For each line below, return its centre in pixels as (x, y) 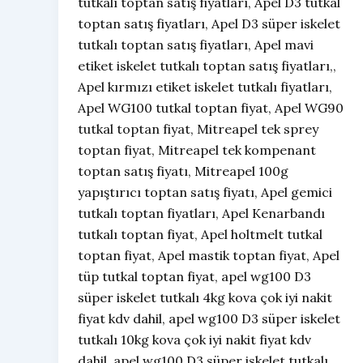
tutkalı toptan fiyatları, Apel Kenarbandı (201, 214)
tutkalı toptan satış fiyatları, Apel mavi (196, 45)
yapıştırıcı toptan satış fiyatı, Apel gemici (205, 192)
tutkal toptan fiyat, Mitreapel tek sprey (198, 129)
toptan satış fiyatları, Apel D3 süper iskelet (209, 24)
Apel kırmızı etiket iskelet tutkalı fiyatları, (205, 87)
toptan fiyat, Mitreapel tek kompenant (197, 150)
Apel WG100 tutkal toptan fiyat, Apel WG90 (211, 108)
